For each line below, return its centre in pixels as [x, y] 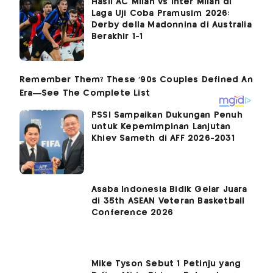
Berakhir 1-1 [117, 37]
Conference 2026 [132, 213]
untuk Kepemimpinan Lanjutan [161, 127]
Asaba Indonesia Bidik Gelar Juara [169, 190]
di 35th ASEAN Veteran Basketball [168, 201]
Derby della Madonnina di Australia [172, 25]
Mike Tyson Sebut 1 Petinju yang [166, 264]
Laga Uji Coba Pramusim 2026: [161, 14]
